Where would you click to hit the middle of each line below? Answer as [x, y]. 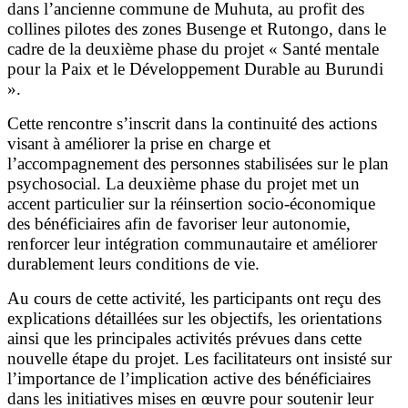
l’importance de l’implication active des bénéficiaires [189, 378]
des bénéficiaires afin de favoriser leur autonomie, [179, 223]
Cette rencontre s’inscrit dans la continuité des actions [192, 123]
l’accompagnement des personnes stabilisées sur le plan [198, 163]
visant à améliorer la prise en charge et [139, 143]
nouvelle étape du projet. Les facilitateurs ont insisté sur [199, 358]
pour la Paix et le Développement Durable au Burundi [195, 68]
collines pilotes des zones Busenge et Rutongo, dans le [197, 28]
